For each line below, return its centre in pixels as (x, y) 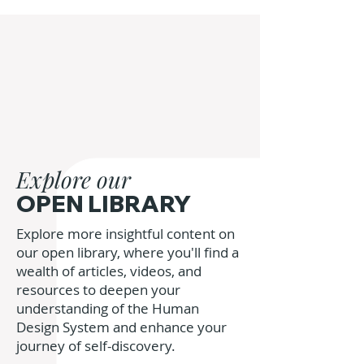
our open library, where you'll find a (128, 253)
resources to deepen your (98, 290)
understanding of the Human (108, 309)
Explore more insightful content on (126, 234)
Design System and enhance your (121, 327)
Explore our (74, 180)
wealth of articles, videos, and (109, 271)
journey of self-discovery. (96, 346)
